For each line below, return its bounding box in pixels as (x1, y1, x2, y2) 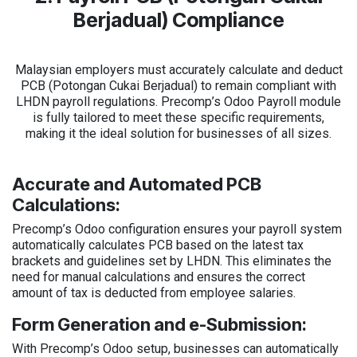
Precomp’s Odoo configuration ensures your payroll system (12, 221, 342, 237)
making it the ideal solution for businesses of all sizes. (25, 125, 331, 141)
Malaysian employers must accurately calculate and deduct (14, 61, 343, 77)
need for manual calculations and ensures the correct (12, 269, 305, 284)
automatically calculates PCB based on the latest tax (12, 237, 304, 253)
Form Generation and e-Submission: (12, 313, 307, 335)
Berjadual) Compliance (73, 7, 284, 32)
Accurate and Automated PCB (12, 173, 261, 194)
